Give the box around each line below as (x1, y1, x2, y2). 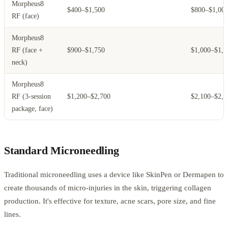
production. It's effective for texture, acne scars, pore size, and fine (4, 197, 216, 206)
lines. (4, 210, 21, 219)
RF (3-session (12, 93, 51, 101)
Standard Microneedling (4, 144, 119, 157)
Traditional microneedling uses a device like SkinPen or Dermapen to (4, 170, 224, 179)
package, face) (12, 105, 53, 113)
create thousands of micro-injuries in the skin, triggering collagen (4, 184, 211, 192)
